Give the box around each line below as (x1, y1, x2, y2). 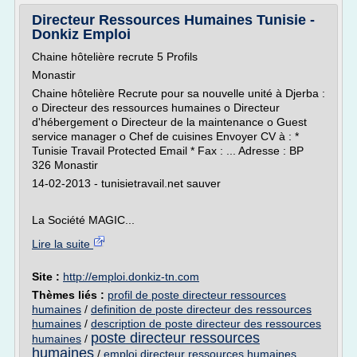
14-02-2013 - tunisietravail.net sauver (32, 177, 221, 190)
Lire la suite (32, 237, 93, 250)
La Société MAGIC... (32, 214, 135, 226)
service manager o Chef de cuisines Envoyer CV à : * (32, 130, 299, 143)
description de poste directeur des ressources (91, 317, 321, 330)
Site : (32, 270, 63, 283)
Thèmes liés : (32, 288, 108, 301)
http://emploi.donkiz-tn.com (63, 270, 199, 283)
